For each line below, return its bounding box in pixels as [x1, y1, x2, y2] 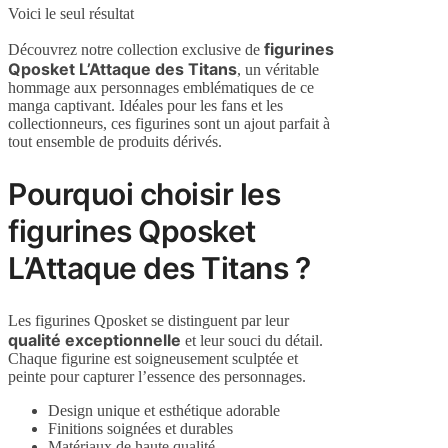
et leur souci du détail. [181, 332, 323, 350]
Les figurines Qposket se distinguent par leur [8, 312, 289, 330]
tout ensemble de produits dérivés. [8, 133, 222, 151]
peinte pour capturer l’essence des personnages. [8, 368, 306, 386]
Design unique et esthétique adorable [48, 402, 280, 420]
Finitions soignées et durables [48, 420, 233, 438]
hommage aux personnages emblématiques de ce [8, 79, 314, 97]
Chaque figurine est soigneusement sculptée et [8, 350, 298, 368]
